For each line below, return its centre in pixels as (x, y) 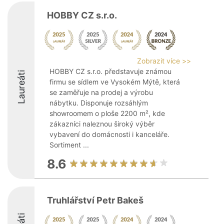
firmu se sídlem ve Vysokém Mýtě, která (115, 82)
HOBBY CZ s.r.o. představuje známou (110, 71)
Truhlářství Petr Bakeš (95, 200)
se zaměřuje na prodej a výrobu (101, 92)
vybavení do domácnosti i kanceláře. (109, 134)
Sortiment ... (69, 145)
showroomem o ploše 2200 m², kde (107, 113)
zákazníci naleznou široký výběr (102, 124)
